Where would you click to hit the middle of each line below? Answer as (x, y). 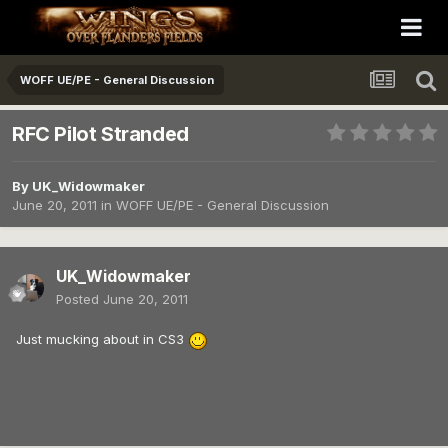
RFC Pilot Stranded (100, 134)
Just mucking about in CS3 (102, 339)
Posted (79, 299)
